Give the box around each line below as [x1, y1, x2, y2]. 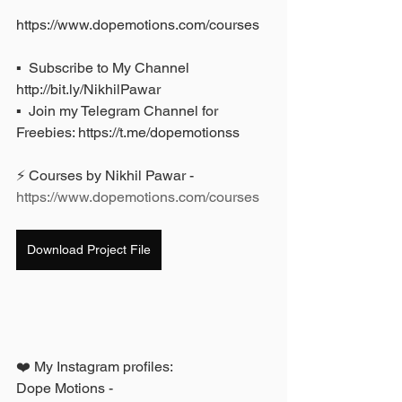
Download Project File [27, 241, 151, 257]
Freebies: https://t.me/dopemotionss [16, 123, 240, 141]
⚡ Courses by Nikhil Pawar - [16, 166, 197, 184]
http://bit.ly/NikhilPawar [16, 80, 164, 98]
